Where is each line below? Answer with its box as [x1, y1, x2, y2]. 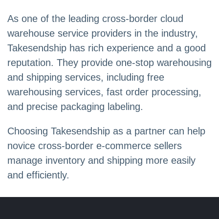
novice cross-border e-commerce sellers [7, 140, 182, 152]
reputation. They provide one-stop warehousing [7, 57, 212, 68]
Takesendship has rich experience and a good [7, 43, 206, 54]
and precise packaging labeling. [7, 101, 143, 112]
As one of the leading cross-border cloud [7, 13, 183, 24]
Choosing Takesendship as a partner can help [7, 126, 205, 137]
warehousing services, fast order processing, [7, 87, 201, 98]
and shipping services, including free [7, 72, 164, 83]
